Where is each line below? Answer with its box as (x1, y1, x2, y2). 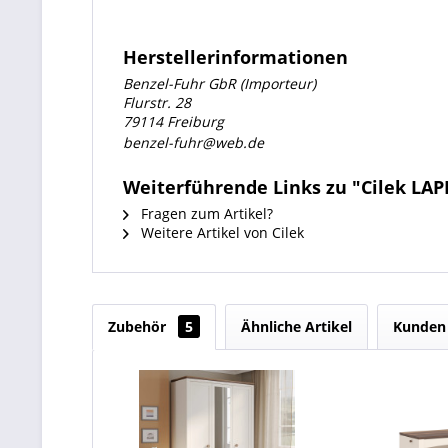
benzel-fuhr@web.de (123, 133, 264, 152)
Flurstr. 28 (123, 93, 191, 112)
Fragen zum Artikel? (137, 204, 273, 223)
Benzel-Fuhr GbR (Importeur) (123, 74, 316, 93)
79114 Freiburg (123, 112, 224, 131)
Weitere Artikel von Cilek (137, 223, 304, 242)
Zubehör (108, 317, 170, 336)
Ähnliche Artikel (241, 317, 352, 336)
